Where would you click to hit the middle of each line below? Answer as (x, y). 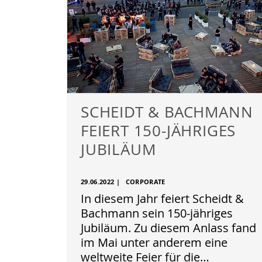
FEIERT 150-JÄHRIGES (158, 130)
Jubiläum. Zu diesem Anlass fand (168, 228)
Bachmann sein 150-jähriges (157, 213)
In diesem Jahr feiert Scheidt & (162, 199)
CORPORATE (145, 182)
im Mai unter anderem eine (154, 242)
